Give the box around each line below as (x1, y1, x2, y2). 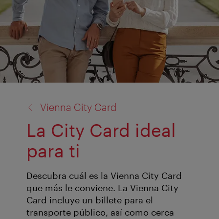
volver (15, 90, 37, 100)
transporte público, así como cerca (26, 207, 174, 218)
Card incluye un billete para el (26, 195, 153, 206)
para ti (26, 140, 80, 161)
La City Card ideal (26, 119, 176, 140)
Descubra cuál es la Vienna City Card (26, 170, 182, 181)
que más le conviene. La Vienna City (26, 182, 178, 194)
